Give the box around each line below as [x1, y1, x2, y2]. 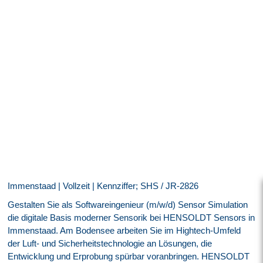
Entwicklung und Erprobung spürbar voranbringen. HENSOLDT [8, 251, 250, 261]
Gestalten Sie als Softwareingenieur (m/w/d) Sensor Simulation [8, 199, 248, 210]
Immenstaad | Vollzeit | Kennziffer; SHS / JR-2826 [8, 180, 199, 191]
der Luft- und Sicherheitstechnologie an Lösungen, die [8, 238, 213, 248]
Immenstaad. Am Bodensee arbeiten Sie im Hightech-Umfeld [8, 225, 241, 235]
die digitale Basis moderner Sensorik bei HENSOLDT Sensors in [8, 212, 255, 222]
